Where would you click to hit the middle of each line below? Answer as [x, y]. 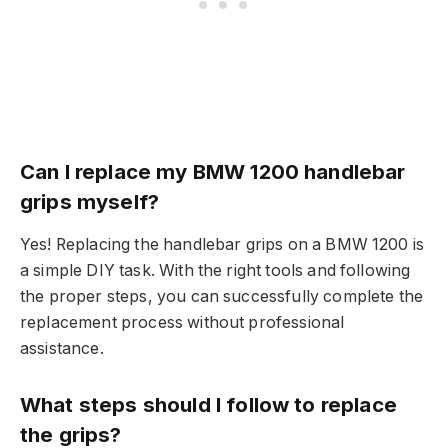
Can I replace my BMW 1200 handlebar [213, 171]
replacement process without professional [182, 323]
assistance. [62, 349]
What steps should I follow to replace [208, 404]
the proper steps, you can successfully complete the [222, 297]
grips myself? [90, 201]
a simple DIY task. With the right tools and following [215, 271]
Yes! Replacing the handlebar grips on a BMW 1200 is [222, 245]
